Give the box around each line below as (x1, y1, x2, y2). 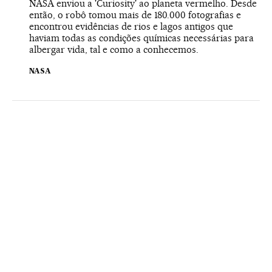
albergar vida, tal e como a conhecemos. (29, 44, 199, 56)
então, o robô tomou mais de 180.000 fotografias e (29, 9, 241, 21)
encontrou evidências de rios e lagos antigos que (29, 21, 233, 33)
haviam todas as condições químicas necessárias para (29, 32, 254, 44)
